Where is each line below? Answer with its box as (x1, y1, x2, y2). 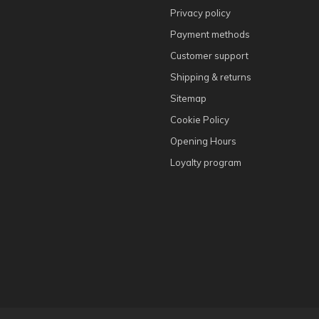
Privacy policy (170, 6, 231, 19)
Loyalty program (170, 156, 241, 168)
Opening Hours (170, 135, 236, 147)
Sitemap (170, 92, 206, 104)
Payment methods (170, 28, 250, 40)
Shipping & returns (170, 70, 251, 83)
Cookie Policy (170, 113, 229, 125)
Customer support (170, 49, 249, 61)
